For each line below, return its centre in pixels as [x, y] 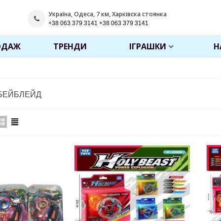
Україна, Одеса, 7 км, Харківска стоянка [108, 14]
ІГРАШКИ [147, 46]
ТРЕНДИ [70, 46]
